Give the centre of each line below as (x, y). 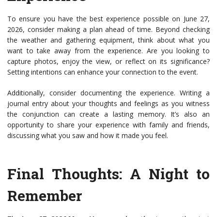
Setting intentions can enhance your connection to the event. (103, 72)
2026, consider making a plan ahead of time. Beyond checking (108, 30)
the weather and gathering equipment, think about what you (108, 40)
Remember (45, 196)
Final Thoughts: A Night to (108, 174)
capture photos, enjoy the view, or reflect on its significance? (108, 62)
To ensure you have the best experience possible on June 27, (108, 19)
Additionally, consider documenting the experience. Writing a (108, 93)
